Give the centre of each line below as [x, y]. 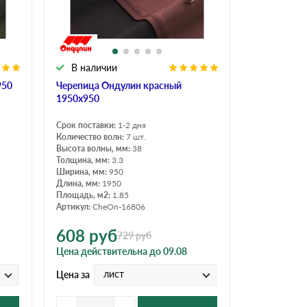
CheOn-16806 [119, 206]
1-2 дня [132, 125]
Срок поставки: [87, 125]
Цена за [73, 274]
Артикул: [74, 206]
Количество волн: [91, 136]
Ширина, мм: [83, 171]
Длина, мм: [79, 183]
